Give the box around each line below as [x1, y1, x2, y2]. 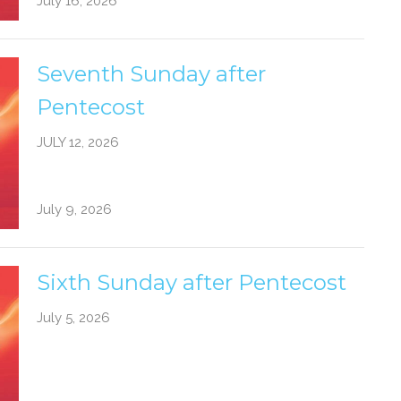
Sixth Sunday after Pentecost [36, 269, 346, 295]
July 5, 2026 [36, 309, 110, 326]
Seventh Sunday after [36, 61, 266, 88]
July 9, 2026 [36, 200, 112, 218]
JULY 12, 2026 [36, 134, 119, 151]
